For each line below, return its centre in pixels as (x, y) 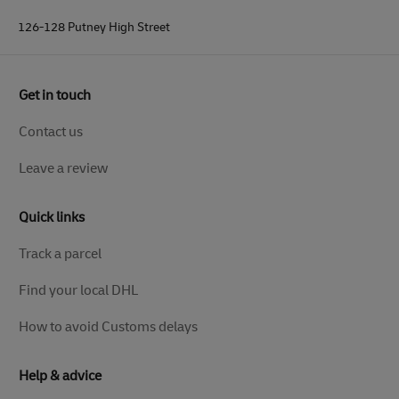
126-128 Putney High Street (94, 27)
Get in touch (55, 95)
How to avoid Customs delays (108, 326)
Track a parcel (60, 253)
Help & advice (60, 375)
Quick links (52, 217)
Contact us (51, 131)
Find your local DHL (78, 290)
